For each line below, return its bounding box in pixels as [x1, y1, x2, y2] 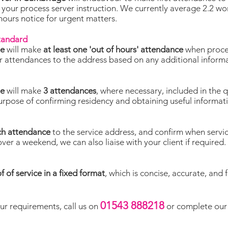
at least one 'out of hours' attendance [43, 44, 183, 54]
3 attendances [43, 85, 96, 96]
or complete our [164, 201, 227, 211]
